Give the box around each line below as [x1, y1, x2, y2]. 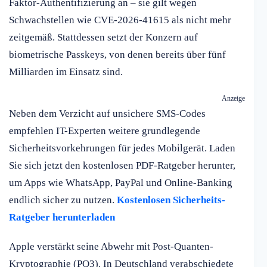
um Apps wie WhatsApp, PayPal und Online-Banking [9, 177, 232, 189]
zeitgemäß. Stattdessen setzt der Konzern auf [9, 32, 198, 44]
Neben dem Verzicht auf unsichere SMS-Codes [9, 108, 206, 120]
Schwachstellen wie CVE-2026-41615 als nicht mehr [9, 14, 231, 26]
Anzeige [221, 94, 245, 103]
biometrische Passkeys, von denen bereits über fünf [9, 49, 226, 61]
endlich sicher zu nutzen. [9, 194, 117, 206]
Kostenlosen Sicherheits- [117, 194, 225, 206]
